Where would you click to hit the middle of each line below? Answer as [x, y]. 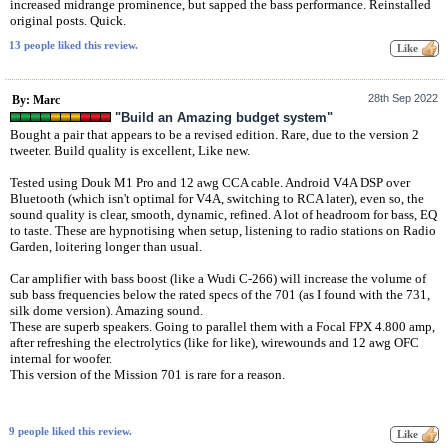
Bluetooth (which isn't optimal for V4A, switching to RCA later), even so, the [217, 198]
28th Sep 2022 [403, 97]
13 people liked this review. [73, 46]
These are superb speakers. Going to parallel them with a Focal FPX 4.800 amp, [222, 326]
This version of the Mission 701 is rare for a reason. [147, 374]
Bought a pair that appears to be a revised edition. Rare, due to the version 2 [214, 134]
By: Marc [36, 99]
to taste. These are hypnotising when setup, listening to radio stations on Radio [223, 230]
